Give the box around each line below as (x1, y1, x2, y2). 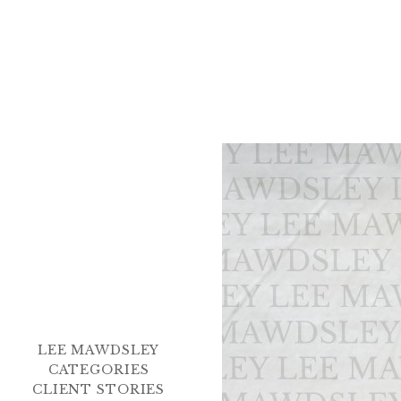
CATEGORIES (47, 361, 149, 378)
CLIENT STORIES (31, 380, 166, 397)
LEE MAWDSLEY (37, 341, 160, 358)
